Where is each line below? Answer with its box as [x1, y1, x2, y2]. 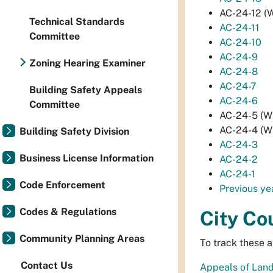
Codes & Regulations [19, 206, 116, 218]
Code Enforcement [19, 179, 105, 191]
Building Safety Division [19, 126, 129, 137]
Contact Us [21, 260, 73, 271]
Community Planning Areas [19, 233, 144, 244]
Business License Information [19, 152, 154, 164]
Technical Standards [29, 16, 124, 27]
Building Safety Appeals [29, 84, 142, 96]
